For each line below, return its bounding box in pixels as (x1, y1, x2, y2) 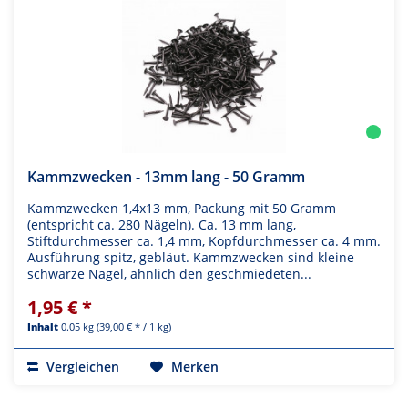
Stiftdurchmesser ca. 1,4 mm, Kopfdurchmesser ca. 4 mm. (27, 232, 381, 250)
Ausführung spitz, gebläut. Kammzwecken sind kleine (27, 249, 354, 267)
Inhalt (27, 320, 61, 334)
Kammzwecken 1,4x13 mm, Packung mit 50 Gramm (27, 199, 336, 218)
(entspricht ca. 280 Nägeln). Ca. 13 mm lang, (27, 216, 296, 234)
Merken (171, 358, 219, 376)
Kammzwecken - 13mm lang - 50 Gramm (27, 167, 305, 188)
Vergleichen (43, 358, 119, 376)
